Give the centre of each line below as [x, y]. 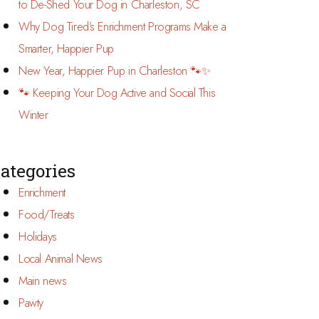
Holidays [38, 237]
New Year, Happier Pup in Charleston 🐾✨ [115, 71]
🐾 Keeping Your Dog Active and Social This [117, 93]
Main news [43, 281]
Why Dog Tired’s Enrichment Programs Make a [122, 27]
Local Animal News [61, 259]
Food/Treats [47, 215]
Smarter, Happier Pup [66, 49]
